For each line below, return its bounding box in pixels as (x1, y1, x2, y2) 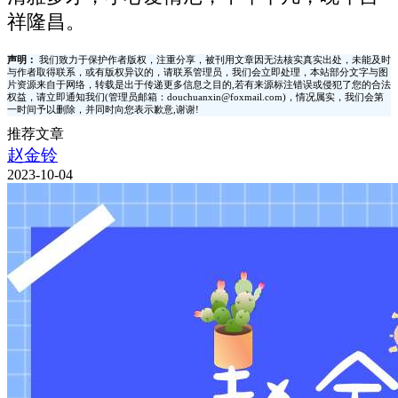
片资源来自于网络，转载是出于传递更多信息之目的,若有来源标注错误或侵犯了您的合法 (7, 79, 391, 90)
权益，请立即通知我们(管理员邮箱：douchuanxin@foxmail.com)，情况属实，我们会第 (7, 92, 384, 102)
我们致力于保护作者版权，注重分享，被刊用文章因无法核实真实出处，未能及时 (39, 54, 391, 65)
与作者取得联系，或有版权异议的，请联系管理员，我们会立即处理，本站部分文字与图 (7, 67, 388, 77)
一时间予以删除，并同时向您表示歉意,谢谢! (7, 104, 199, 115)
